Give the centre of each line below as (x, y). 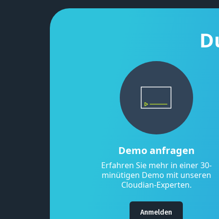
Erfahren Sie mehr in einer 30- (156, 165)
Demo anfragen (156, 151)
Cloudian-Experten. (156, 185)
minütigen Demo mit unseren (156, 175)
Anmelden (156, 213)
